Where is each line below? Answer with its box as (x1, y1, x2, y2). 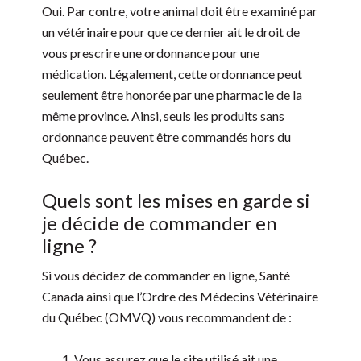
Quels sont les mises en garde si (42, 189, 311, 213)
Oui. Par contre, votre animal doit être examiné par (42, 3, 318, 19)
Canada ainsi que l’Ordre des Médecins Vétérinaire (42, 288, 319, 305)
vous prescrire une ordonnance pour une (42, 45, 260, 61)
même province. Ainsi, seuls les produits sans (42, 108, 285, 124)
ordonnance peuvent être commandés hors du (42, 129, 292, 145)
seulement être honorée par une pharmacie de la (42, 87, 303, 103)
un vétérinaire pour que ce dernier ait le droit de (42, 24, 301, 40)
